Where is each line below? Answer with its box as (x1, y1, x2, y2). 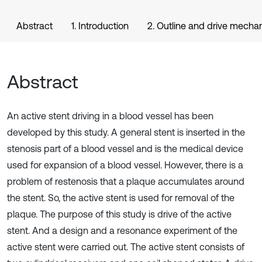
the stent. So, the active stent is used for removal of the (7, 192, 235, 203)
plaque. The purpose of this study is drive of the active (7, 209, 232, 219)
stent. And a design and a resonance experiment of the (7, 225, 237, 236)
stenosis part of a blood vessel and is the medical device (7, 143, 243, 154)
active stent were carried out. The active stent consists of (7, 242, 244, 252)
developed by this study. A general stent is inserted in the (7, 127, 245, 137)
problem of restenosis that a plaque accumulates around (7, 176, 244, 187)
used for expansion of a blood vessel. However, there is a (7, 160, 243, 170)
